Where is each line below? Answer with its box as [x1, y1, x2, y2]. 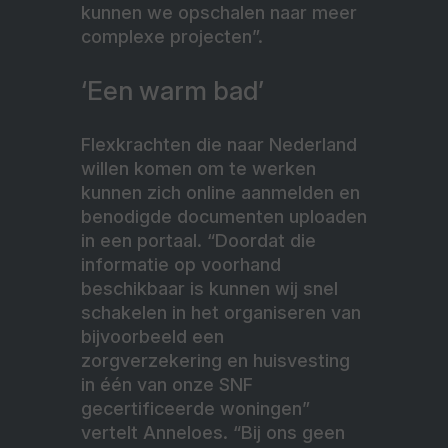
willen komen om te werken [81, 157, 316, 179]
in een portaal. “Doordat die [81, 229, 316, 251]
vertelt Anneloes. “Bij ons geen [81, 421, 345, 443]
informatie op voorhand [81, 253, 281, 275]
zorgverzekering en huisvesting [81, 349, 350, 371]
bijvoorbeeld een [81, 325, 224, 347]
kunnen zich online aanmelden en [81, 181, 360, 203]
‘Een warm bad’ [81, 74, 264, 106]
